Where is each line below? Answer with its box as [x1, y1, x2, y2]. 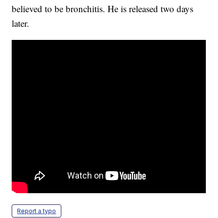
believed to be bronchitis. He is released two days [12, 2, 194, 15]
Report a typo [17, 207, 56, 215]
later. [12, 17, 30, 30]
